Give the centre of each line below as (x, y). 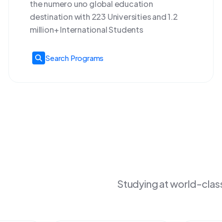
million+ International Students (86, 29)
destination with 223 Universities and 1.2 (104, 17)
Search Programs (75, 58)
